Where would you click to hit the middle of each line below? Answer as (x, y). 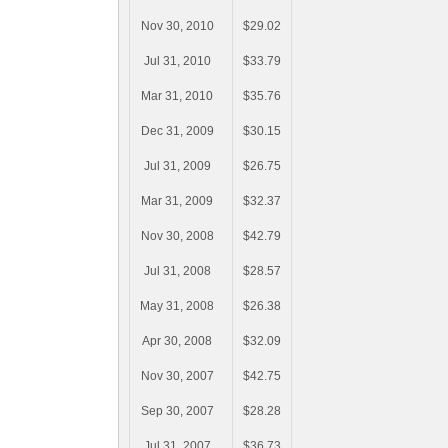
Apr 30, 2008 (177, 341)
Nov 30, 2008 (177, 236)
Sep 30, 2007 (177, 411)
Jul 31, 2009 (177, 166)
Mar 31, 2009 (177, 201)
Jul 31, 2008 (177, 271)
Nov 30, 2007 (177, 376)
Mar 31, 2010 (177, 96)
